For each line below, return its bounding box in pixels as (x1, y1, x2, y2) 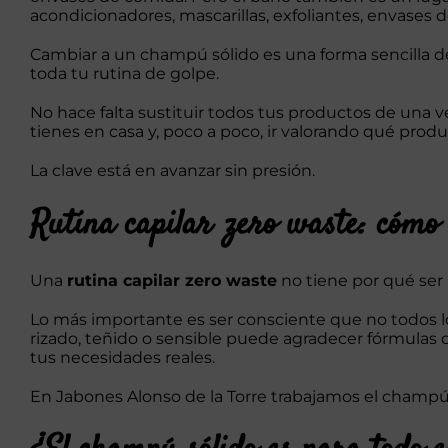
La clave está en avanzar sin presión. (30, 161, 315, 181)
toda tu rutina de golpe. (30, 64, 219, 84)
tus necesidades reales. (30, 347, 215, 367)
